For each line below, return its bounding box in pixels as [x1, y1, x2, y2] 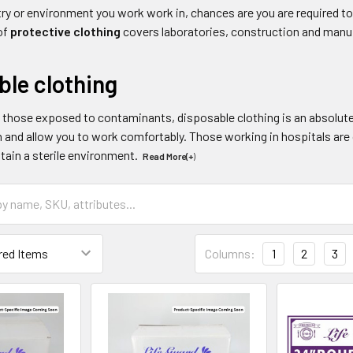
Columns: [205, 245, 255, 261]
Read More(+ [143, 150, 194, 162]
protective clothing [10, 23, 121, 39]
